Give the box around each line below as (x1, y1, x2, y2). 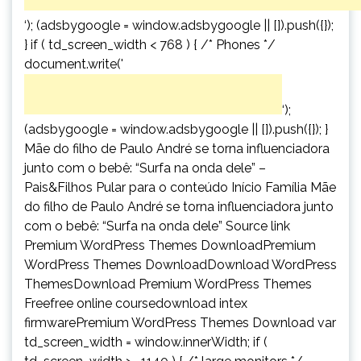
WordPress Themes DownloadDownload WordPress (24, 256, 337, 272)
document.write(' (24, 56, 123, 72)
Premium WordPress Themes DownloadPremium (24, 237, 316, 253)
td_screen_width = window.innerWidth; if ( (24, 334, 268, 350)
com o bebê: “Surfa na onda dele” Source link (24, 218, 290, 234)
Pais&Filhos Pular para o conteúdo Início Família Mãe (24, 179, 336, 195)
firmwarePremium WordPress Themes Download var (24, 314, 336, 330)
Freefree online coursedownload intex (24, 295, 247, 311)
